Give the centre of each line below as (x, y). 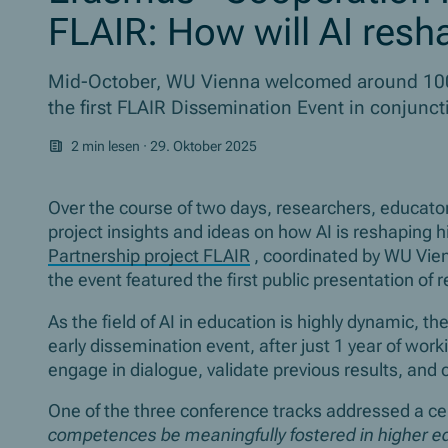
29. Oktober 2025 (203, 145)
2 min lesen (105, 145)
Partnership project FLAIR (149, 256)
